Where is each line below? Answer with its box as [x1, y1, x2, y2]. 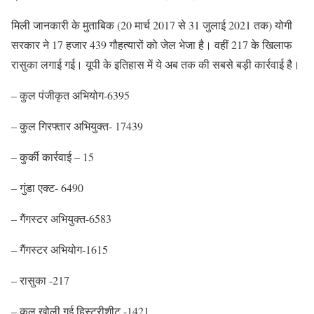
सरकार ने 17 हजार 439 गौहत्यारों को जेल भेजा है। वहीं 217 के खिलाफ [11, 37, 292, 52]
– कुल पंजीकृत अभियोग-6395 [11, 88, 130, 102]
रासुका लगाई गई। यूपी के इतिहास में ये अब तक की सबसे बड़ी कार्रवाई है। [11, 57, 300, 71]
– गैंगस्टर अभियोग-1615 [11, 242, 108, 257]
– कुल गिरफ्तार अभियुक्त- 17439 [11, 118, 143, 133]
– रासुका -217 [11, 273, 69, 287]
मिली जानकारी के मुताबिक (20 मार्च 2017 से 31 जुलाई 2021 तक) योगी [11, 18, 292, 32]
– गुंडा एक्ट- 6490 [11, 180, 83, 195]
